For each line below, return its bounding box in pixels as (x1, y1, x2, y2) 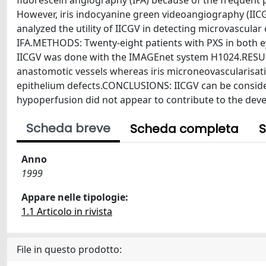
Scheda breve (26, 120, 110, 137)
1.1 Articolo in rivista (21, 205, 112, 218)
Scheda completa (130, 121, 239, 137)
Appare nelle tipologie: (21, 191, 128, 204)
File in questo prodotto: (17, 243, 122, 256)
